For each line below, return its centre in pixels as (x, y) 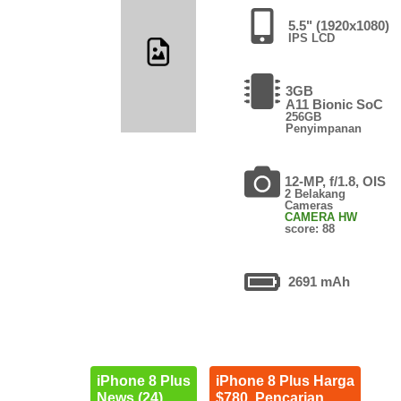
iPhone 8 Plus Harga (285, 380)
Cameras (309, 205)
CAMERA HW (321, 217)
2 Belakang (316, 193)
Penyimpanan (323, 128)
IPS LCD (312, 38)
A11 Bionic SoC (334, 104)
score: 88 (310, 228)
